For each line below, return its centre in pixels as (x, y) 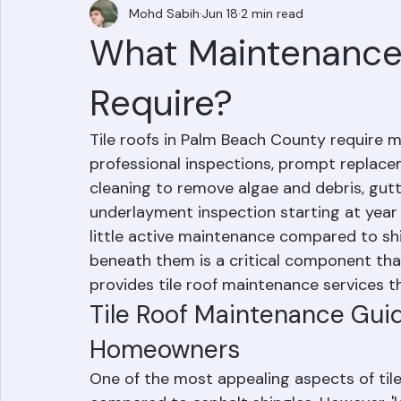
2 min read (272, 52)
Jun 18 (220, 52)
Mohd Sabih (164, 52)
